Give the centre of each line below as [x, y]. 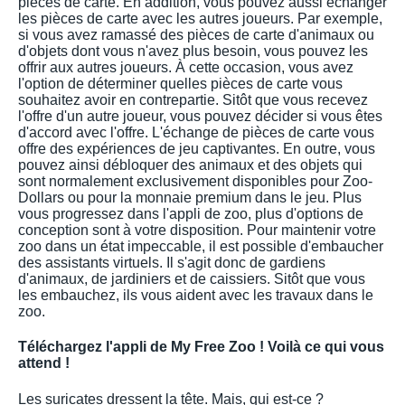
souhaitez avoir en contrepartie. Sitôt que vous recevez [193, 100]
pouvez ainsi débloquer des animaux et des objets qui [190, 165]
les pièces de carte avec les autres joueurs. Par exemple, [200, 19]
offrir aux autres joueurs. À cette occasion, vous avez [186, 68]
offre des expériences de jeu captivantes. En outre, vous [197, 149]
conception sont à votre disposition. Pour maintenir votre [197, 231]
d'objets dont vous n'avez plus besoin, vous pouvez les [193, 52]
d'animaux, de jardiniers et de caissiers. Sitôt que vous [192, 279]
